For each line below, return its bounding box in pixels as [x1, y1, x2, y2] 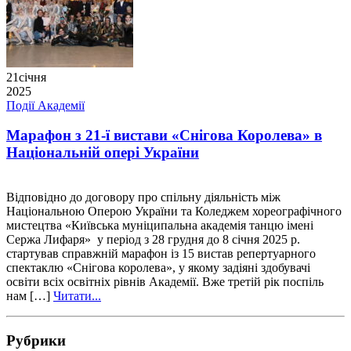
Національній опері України [6, 144, 199, 161]
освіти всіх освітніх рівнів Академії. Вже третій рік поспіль [6, 275, 324, 289]
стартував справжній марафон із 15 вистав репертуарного [6, 247, 316, 261]
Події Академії [6, 98, 85, 112]
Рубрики [6, 331, 66, 349]
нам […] [6, 289, 53, 303]
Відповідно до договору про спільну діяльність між [6, 190, 280, 204]
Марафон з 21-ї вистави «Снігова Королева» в [6, 127, 322, 144]
